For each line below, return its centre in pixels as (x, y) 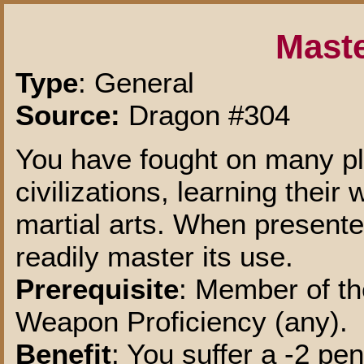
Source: (68, 115)
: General (136, 82)
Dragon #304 (206, 115)
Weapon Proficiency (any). (182, 322)
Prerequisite (97, 289)
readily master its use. (155, 257)
